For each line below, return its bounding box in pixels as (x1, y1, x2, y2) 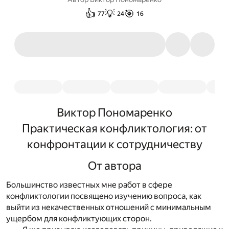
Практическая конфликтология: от (22, 122, 207, 135)
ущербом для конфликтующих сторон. (6, 214, 152, 224)
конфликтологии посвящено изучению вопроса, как (6, 191, 201, 201)
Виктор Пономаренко (57, 106, 172, 119)
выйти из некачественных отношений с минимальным (6, 202, 211, 213)
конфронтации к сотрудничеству (27, 138, 202, 151)
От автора (87, 159, 142, 173)
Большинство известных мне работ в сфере (6, 180, 172, 190)
